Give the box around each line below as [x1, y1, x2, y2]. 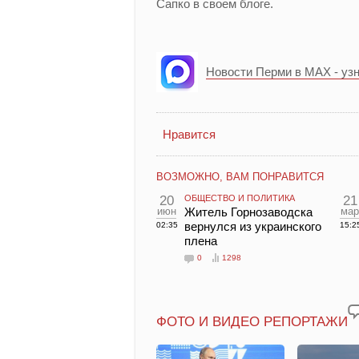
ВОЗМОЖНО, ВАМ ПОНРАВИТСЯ [156, 171, 324, 183]
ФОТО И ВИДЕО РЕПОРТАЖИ [156, 314, 348, 329]
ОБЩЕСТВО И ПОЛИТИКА [184, 193, 295, 203]
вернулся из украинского [184, 220, 321, 233]
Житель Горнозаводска [184, 205, 313, 219]
